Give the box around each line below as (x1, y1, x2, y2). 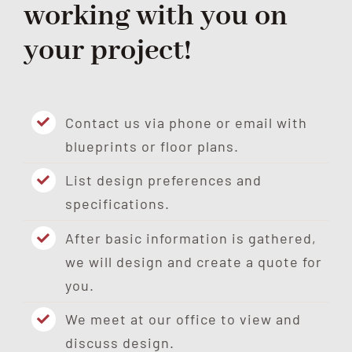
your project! (23, 31, 192, 70)
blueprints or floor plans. (65, 137, 240, 155)
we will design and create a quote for (65, 252, 323, 270)
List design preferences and (65, 171, 262, 189)
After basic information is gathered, (65, 229, 317, 247)
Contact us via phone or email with (65, 113, 308, 131)
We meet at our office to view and (65, 310, 302, 328)
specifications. (65, 195, 170, 213)
